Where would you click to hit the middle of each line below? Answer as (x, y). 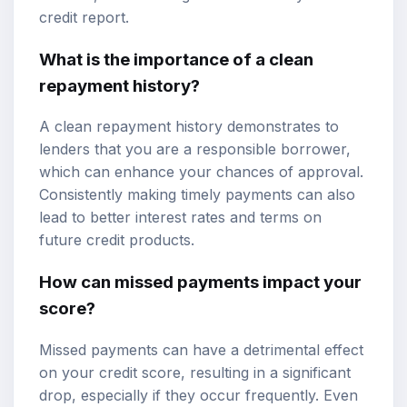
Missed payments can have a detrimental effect (201, 349)
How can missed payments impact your (200, 283)
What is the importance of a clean (176, 59)
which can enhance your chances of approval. (201, 172)
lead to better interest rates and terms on (180, 218)
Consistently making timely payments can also (197, 195)
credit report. (84, 17)
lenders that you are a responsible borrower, (195, 149)
